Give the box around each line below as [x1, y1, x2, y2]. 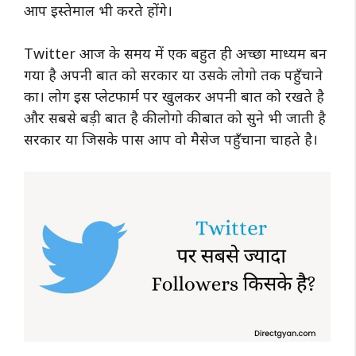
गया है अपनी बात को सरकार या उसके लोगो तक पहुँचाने [24, 65, 323, 84]
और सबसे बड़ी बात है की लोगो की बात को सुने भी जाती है [24, 108, 326, 127]
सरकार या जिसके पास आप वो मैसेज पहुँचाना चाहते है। [24, 130, 322, 149]
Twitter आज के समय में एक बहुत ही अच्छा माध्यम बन [24, 44, 327, 63]
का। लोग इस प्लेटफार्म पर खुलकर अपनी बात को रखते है [24, 87, 324, 106]
